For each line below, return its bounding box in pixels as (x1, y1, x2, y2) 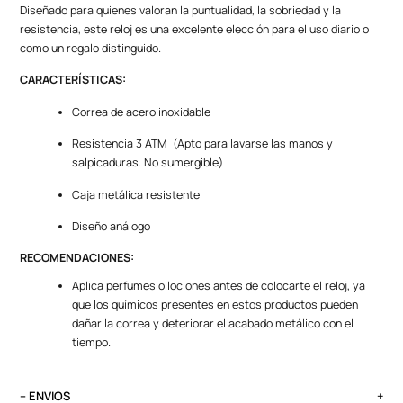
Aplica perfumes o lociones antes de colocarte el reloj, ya (72, 278, 366, 294)
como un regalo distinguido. (20, 40, 162, 56)
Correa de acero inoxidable (72, 103, 211, 120)
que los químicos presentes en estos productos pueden (72, 297, 359, 313)
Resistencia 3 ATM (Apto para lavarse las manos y (72, 136, 334, 152)
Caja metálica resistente (72, 186, 201, 202)
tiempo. (72, 335, 112, 351)
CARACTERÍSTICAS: (20, 72, 127, 88)
